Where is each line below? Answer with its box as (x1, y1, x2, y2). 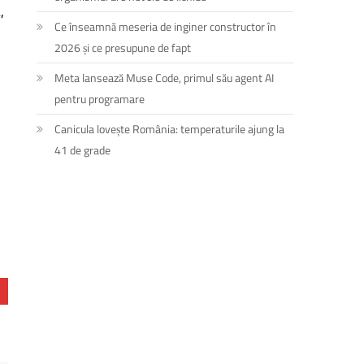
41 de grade (54, 141, 111, 158)
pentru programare (54, 89, 145, 107)
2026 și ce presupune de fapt (54, 38, 192, 56)
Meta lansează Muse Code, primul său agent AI (54, 68, 275, 86)
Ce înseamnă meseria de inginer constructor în (54, 17, 277, 35)
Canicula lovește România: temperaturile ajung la (54, 119, 285, 137)
